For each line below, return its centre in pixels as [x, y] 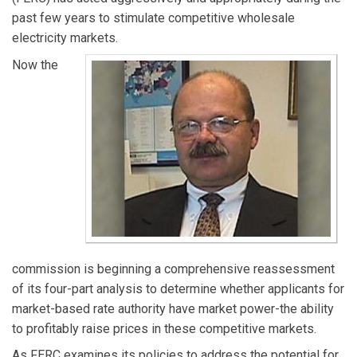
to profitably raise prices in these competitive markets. [164, 328]
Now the [35, 65]
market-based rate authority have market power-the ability [173, 308]
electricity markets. [65, 38]
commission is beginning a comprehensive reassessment [173, 269]
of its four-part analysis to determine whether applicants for [178, 288]
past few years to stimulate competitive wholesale [153, 18]
